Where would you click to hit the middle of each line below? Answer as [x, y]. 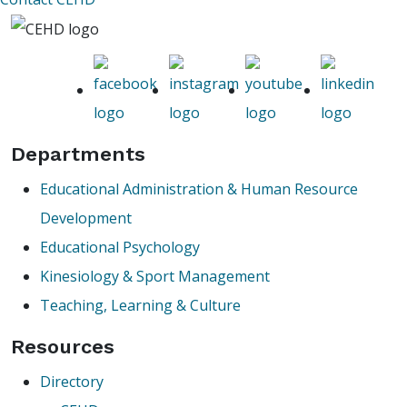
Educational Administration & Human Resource [199, 189]
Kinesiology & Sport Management [155, 277]
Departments [78, 154]
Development [86, 218]
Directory [72, 382]
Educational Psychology [120, 248]
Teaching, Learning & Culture [140, 306]
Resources [63, 347]
